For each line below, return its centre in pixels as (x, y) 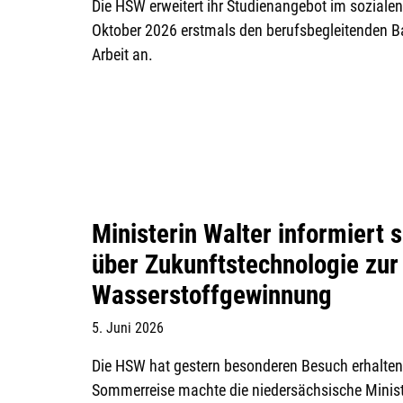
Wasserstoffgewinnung (212, 296)
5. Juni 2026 (128, 328)
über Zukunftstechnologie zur (245, 265)
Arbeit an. (122, 55)
